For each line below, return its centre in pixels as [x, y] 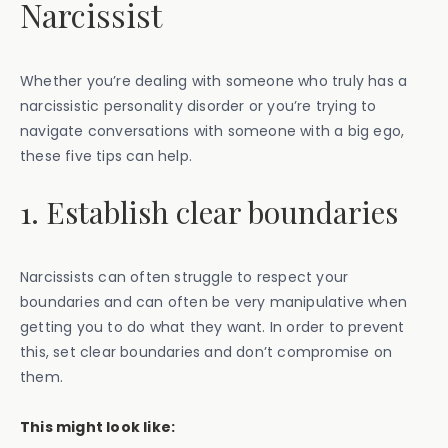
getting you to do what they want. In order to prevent [212, 326]
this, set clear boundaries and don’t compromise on [206, 351]
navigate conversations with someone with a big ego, [212, 130]
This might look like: [98, 426]
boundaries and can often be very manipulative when [214, 301]
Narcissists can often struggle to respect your [184, 276]
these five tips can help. [106, 155]
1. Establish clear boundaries [209, 211]
